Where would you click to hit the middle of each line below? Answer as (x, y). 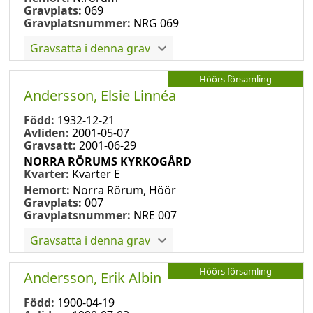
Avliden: (48, 132)
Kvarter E (96, 174)
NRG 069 (156, 23)
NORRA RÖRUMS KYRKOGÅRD (108, 161)
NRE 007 (155, 215)
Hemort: (48, 190)
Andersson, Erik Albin (93, 277)
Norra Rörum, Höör (124, 190)
